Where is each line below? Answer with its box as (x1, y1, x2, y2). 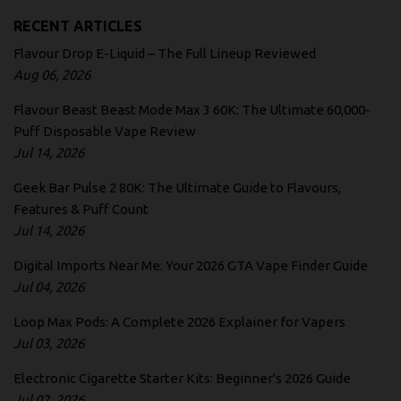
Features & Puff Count (13, 201, 149, 218)
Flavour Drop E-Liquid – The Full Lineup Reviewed (13, 46, 316, 62)
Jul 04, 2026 (13, 279, 84, 295)
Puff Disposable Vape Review (13, 124, 196, 140)
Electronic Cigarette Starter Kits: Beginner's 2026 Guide (13, 371, 351, 387)
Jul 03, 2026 (13, 336, 84, 352)
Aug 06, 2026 (13, 67, 90, 83)
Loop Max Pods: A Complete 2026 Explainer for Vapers (13, 314, 346, 330)
